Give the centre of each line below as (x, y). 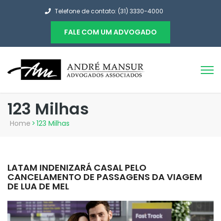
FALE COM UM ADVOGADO (110, 32)
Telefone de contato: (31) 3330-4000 (109, 11)
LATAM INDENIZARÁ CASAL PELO (77, 167)
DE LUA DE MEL (38, 186)
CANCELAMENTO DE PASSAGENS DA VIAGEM (105, 177)
